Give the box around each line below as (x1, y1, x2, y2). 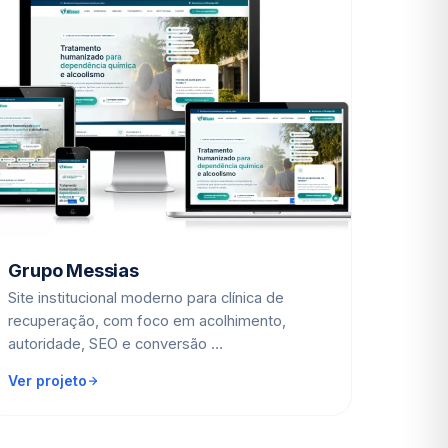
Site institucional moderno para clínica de (8, 288, 285, 307)
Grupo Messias (8, 258, 139, 281)
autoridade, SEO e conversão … (8, 334, 224, 353)
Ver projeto (8, 371, 88, 389)
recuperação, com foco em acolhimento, (8, 311, 287, 330)
